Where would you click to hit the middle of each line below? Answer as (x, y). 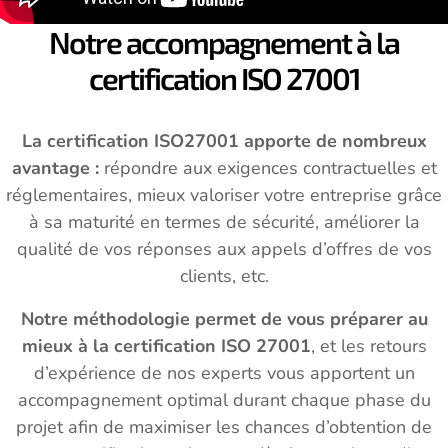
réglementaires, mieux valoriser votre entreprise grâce (224, 195)
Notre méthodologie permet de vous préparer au (224, 318)
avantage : (57, 168)
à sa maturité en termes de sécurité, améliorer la (224, 222)
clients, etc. (224, 276)
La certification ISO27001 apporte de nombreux (224, 141)
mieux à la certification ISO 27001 (166, 345)
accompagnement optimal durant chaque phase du (224, 399)
